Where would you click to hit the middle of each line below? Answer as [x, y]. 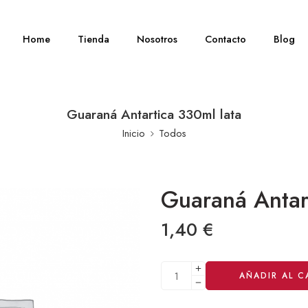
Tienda [94, 39]
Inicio [133, 133]
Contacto [226, 39]
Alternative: [186, 268]
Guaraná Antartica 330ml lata [154, 114]
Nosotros [157, 39]
